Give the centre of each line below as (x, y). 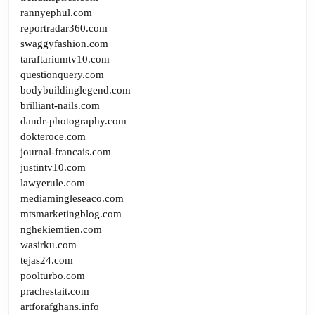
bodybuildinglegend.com (76, 90)
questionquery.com (62, 74)
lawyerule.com (53, 182)
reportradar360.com (64, 28)
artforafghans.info (60, 306)
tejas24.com (47, 260)
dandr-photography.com (73, 121)
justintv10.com (53, 167)
